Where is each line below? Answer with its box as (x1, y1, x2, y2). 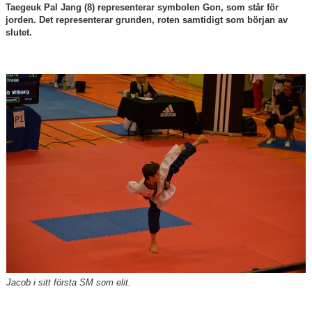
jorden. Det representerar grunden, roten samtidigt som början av (6, 15, 288, 26)
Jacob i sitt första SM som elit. (6, 277, 131, 288)
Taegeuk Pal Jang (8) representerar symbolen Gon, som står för (6, 2, 279, 13)
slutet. (6, 27, 35, 38)
